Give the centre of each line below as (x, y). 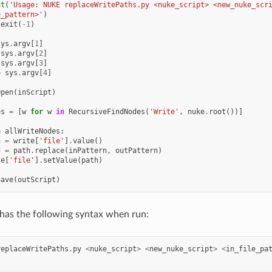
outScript (36, 179)
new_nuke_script (181, 249)
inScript (34, 92)
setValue (60, 160)
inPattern (87, 150)
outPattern (136, 150)
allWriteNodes (32, 131)
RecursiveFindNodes (107, 111)
